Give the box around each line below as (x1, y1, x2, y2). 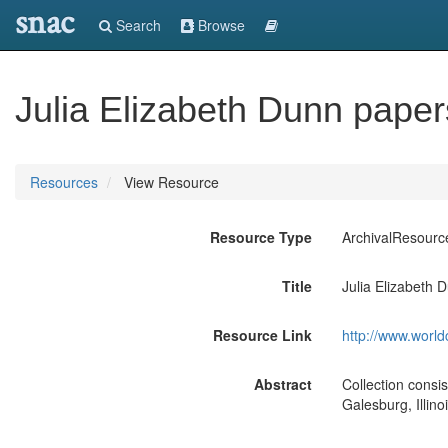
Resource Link (212, 325, 312, 345)
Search (112, 15, 161, 35)
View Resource (120, 172, 219, 192)
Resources (30, 172, 98, 192)
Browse (194, 15, 245, 35)
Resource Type (209, 227, 312, 247)
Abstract (253, 374, 312, 394)
